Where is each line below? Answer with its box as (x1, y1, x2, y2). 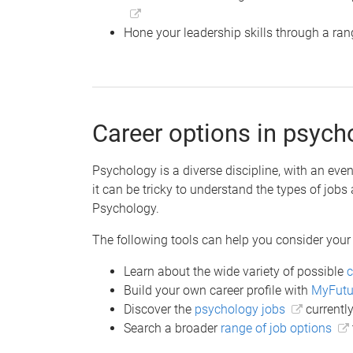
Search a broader (124, 320, 221, 336)
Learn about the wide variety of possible (124, 263, 347, 279)
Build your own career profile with (124, 282, 311, 298)
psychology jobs (195, 301, 285, 317)
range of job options (221, 320, 332, 336)
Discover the (124, 301, 195, 317)
